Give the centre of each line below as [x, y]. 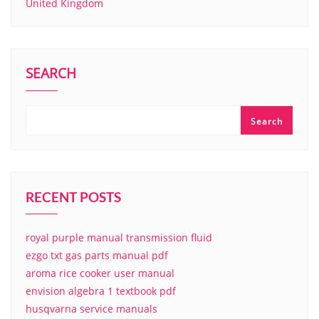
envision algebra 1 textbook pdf [101, 291]
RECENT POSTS [73, 197]
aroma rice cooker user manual [100, 273]
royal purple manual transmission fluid [119, 237]
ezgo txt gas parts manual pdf [97, 255]
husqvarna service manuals [91, 308]
